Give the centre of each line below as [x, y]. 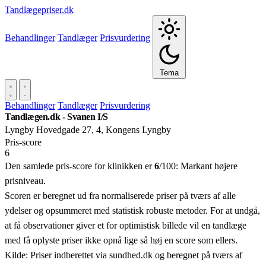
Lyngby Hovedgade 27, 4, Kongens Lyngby [88, 130]
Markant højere [209, 166]
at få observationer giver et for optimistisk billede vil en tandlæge [126, 225]
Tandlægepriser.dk [39, 10]
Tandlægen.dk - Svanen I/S [56, 117]
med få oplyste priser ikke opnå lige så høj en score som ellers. [121, 240]
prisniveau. [25, 181]
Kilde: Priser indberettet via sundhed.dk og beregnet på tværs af [123, 255]
